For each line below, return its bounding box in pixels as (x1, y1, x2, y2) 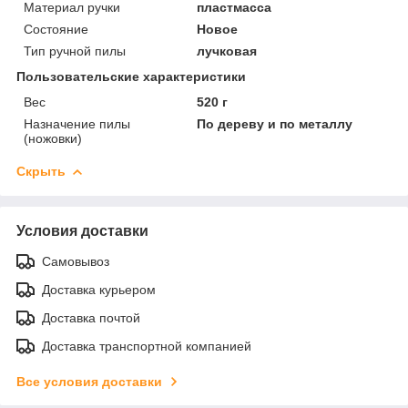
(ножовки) (24, 130, 82, 146)
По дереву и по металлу (197, 116, 353, 131)
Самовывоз (42, 253, 109, 269)
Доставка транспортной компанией (42, 338, 251, 353)
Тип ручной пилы (24, 43, 126, 58)
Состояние (24, 21, 88, 36)
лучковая (197, 43, 258, 58)
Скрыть (16, 163, 66, 178)
